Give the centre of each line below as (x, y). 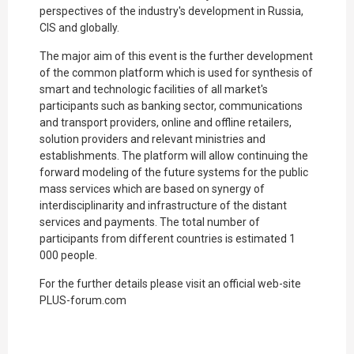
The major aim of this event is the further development (176, 56)
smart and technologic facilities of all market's (154, 90)
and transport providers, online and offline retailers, (166, 123)
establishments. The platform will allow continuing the (174, 156)
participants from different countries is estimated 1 (168, 239)
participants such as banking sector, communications (171, 106)
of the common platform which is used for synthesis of (176, 73)
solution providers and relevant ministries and (153, 139)
